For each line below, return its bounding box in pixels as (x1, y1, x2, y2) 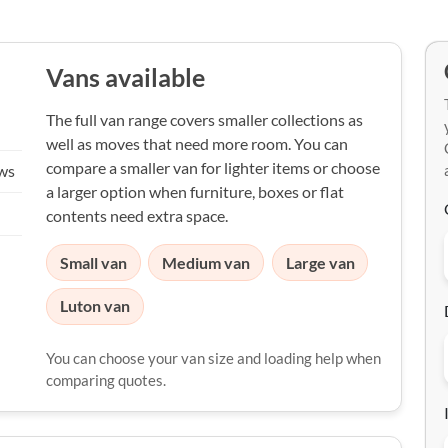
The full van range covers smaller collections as (46, 110, 363, 129)
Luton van (59, 296, 130, 316)
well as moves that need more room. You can (46, 134, 348, 153)
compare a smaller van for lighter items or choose (46, 158, 380, 177)
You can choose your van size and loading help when (46, 349, 381, 368)
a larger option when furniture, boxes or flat (46, 182, 344, 201)
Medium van (162, 252, 251, 272)
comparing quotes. (46, 371, 166, 390)
